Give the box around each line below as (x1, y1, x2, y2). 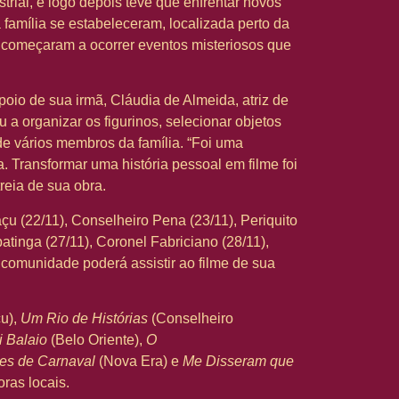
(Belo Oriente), (47, 332, 146, 348)
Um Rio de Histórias (20, 311, 148, 327)
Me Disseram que (183, 354, 294, 370)
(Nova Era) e (95, 354, 183, 370)
